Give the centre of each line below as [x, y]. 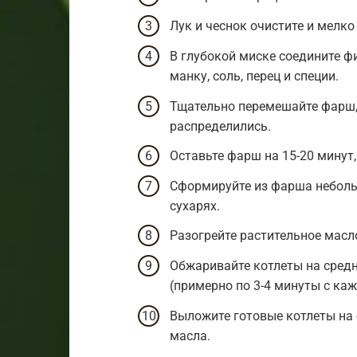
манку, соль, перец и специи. [254, 76]
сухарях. [195, 206]
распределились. [220, 126]
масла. [190, 335]
